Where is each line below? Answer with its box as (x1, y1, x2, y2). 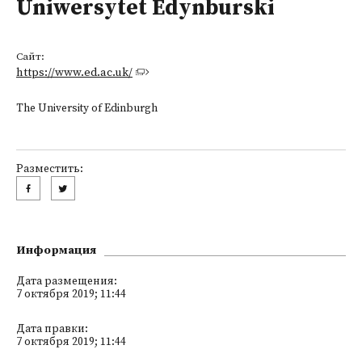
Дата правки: (16, 322, 88, 336)
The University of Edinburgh (16, 102, 158, 116)
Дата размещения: (16, 275, 117, 288)
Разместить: (16, 162, 83, 176)
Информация (16, 243, 96, 258)
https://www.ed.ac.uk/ (16, 65, 133, 80)
